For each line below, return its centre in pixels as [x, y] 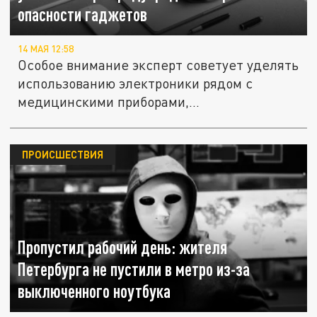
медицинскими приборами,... [109, 102]
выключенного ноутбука [94, 292]
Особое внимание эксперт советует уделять [158, 65]
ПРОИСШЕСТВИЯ [62, 155]
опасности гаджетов [83, 15]
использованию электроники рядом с [136, 83]
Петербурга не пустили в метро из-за [134, 270]
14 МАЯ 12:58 [46, 49]
